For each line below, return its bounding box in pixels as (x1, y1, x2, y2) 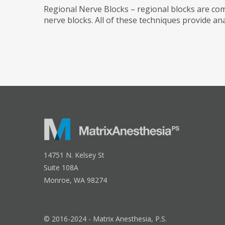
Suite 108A (44, 163, 79, 172)
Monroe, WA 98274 (44, 175, 107, 185)
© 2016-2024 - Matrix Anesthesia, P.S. (44, 214, 167, 223)
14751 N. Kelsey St (44, 150, 105, 160)
